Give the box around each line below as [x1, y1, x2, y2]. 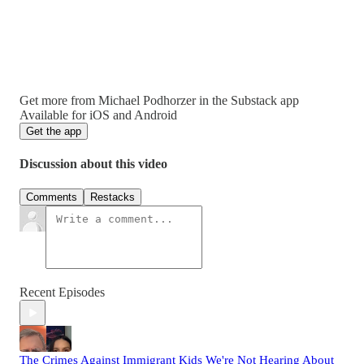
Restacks [90, 191, 135, 204]
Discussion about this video [19, 157, 167, 171]
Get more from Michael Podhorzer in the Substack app [19, 93, 299, 107]
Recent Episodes [19, 285, 105, 300]
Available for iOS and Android [19, 107, 177, 122]
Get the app [26, 124, 81, 137]
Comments [26, 191, 77, 204]
